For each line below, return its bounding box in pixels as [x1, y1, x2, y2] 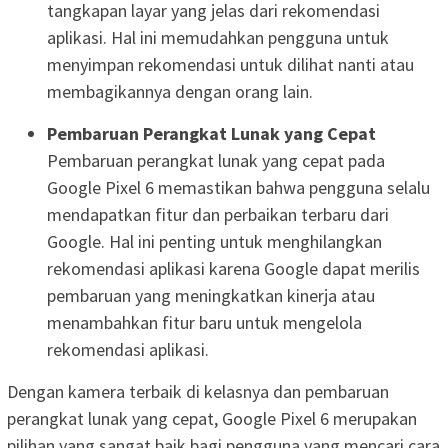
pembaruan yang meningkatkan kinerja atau [47, 284, 375, 308]
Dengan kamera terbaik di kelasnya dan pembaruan [7, 380, 389, 404]
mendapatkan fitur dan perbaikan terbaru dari [47, 203, 389, 227]
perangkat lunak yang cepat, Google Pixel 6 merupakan [7, 407, 417, 431]
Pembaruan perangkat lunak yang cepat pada [47, 149, 385, 173]
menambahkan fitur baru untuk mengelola [47, 311, 362, 335]
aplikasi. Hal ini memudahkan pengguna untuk [47, 26, 389, 50]
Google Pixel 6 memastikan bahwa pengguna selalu [47, 176, 430, 200]
